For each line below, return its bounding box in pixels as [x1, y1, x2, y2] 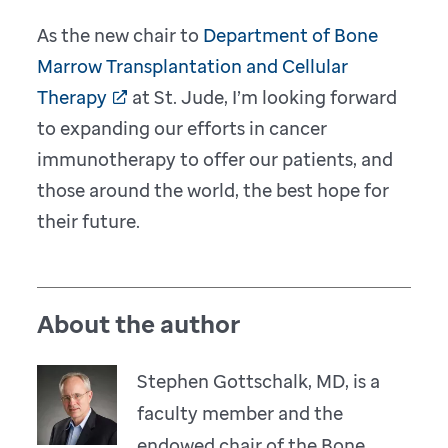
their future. [37, 208, 141, 233]
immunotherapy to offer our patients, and [37, 146, 394, 171]
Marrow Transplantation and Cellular [37, 53, 349, 78]
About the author [37, 306, 241, 340]
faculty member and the [137, 400, 344, 425]
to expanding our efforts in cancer [37, 115, 328, 140]
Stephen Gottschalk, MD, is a [137, 368, 381, 393]
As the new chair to [37, 22, 204, 47]
